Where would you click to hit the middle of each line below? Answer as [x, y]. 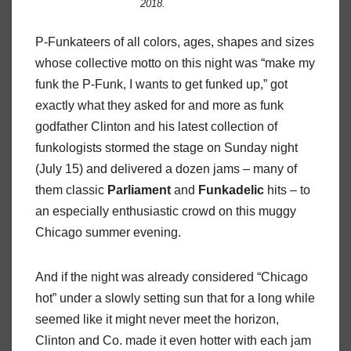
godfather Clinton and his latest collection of [156, 127]
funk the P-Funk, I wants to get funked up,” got [161, 85]
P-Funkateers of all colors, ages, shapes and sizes [175, 42]
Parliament [139, 190]
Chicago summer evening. [108, 233]
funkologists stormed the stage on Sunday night [166, 148]
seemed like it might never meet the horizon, [157, 320]
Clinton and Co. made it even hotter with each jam [173, 341]
